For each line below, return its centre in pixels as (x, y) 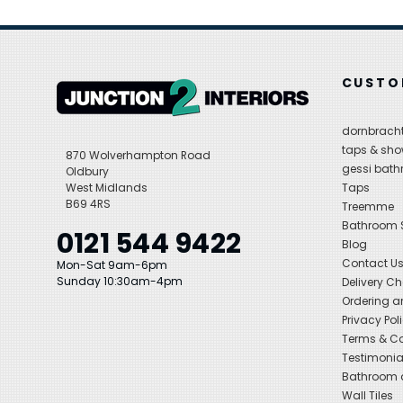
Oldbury (87, 172)
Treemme (367, 207)
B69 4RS (88, 204)
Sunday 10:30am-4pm (119, 282)
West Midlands (106, 188)
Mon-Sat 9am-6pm (112, 265)
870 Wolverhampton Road (138, 156)
